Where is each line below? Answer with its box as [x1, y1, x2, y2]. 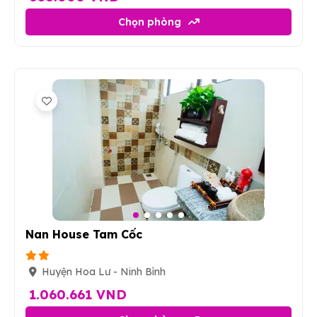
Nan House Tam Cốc [25, 227, 142, 241]
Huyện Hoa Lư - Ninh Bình [42, 265, 166, 278]
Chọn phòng [117, 16, 181, 28]
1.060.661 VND [29, 287, 127, 303]
